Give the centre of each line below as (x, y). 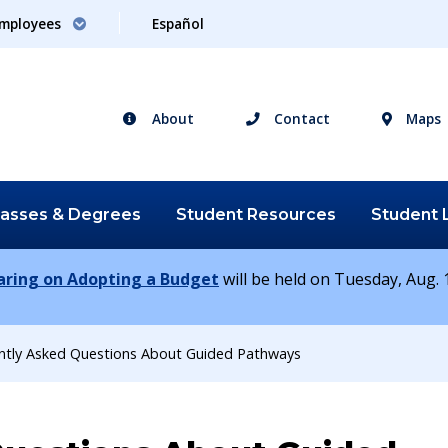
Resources (292, 214)
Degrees (105, 214)
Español (178, 24)
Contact (299, 119)
